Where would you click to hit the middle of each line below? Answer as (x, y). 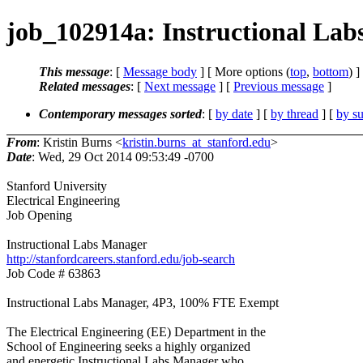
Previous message (279, 86)
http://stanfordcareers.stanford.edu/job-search (121, 258)
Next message (180, 86)
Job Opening (39, 215)
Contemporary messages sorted (120, 113)
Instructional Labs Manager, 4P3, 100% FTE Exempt (143, 302)
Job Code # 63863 (53, 273)
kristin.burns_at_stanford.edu (196, 142)
